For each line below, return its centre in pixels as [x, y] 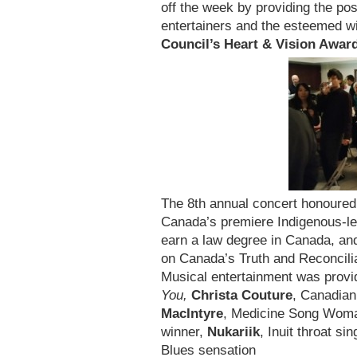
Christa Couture [242, 295]
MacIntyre [192, 314]
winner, [184, 332]
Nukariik [233, 332]
